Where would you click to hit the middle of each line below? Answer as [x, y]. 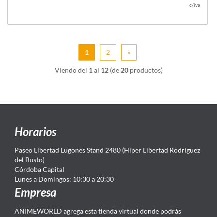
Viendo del [71, 70]
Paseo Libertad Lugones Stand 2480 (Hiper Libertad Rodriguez [107, 150]
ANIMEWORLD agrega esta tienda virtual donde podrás [98, 211]
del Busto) [30, 159]
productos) [145, 70]
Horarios [35, 131]
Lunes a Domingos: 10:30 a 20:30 [64, 179]
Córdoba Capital [39, 169]
